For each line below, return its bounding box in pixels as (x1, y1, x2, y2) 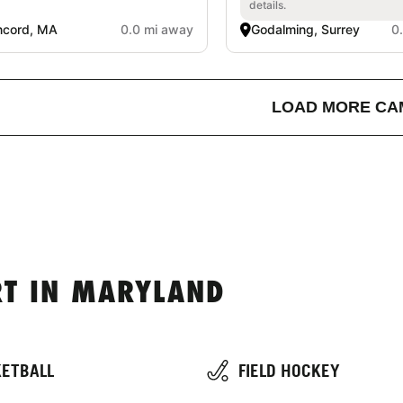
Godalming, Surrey (250, 21, 360, 37)
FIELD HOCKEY (238, 360, 340, 381)
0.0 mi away (120, 21, 193, 37)
